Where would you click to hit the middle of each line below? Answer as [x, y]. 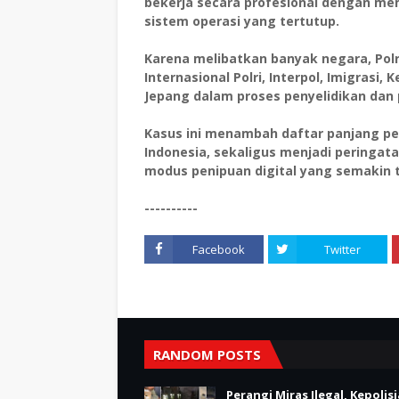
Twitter [342, 249]
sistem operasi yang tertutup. [242, 21]
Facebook [218, 249]
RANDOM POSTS [207, 354]
